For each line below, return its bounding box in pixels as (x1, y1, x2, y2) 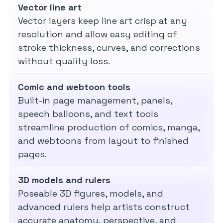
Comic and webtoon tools (18, 81, 130, 93)
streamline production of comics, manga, (18, 121, 200, 133)
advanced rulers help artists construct (18, 201, 190, 213)
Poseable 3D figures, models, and (18, 188, 163, 200)
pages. (18, 148, 47, 160)
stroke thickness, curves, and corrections (18, 42, 200, 54)
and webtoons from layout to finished (18, 135, 189, 147)
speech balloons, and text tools (18, 108, 158, 120)
